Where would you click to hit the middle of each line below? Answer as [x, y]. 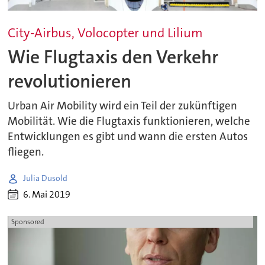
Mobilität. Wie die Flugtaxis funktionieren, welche [129, 122]
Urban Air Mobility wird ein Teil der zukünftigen [123, 106]
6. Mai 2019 [47, 194]
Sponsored [28, 222]
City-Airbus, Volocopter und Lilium [106, 33]
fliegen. [26, 152]
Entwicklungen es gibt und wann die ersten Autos [128, 137]
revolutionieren [70, 81]
